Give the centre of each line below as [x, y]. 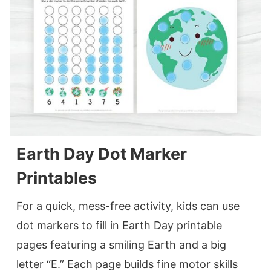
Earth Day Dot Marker [102, 154]
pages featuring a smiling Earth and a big [121, 245]
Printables [57, 178]
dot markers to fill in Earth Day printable [119, 226]
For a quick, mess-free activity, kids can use [128, 206]
